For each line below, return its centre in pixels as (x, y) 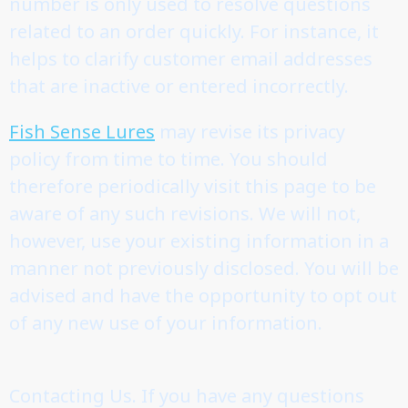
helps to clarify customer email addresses (191, 58)
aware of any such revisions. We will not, (185, 213)
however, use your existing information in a (199, 240)
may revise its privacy (250, 131)
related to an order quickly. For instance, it (194, 31)
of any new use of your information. (166, 322)
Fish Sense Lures (82, 131)
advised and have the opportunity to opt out (203, 295)
